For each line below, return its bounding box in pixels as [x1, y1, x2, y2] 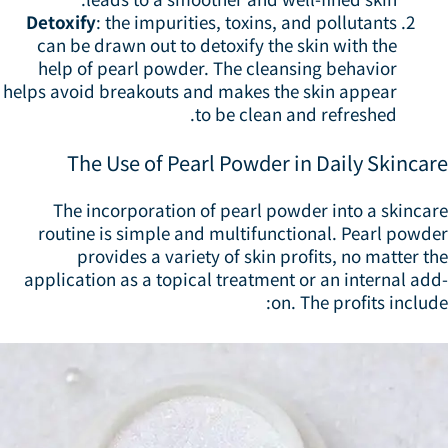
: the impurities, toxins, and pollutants [104, 9, 405, 35]
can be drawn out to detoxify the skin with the [45, 32, 405, 58]
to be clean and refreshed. [203, 101, 405, 127]
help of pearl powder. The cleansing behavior [46, 55, 405, 81]
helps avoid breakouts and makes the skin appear [11, 78, 405, 104]
